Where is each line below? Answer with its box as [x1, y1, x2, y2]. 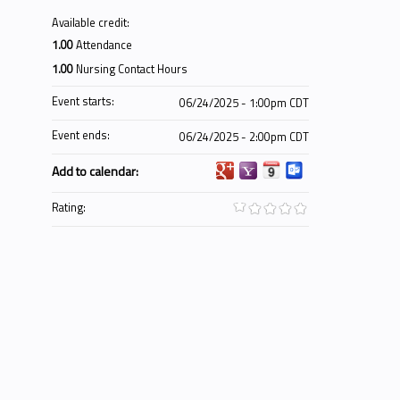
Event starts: [52, 93, 117, 110]
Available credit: [52, 14, 132, 31]
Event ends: [52, 127, 112, 144]
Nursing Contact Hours [76, 61, 187, 78]
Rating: [52, 199, 88, 216]
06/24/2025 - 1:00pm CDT [179, 95, 309, 112]
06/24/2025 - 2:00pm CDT [179, 129, 309, 146]
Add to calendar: [52, 162, 141, 180]
